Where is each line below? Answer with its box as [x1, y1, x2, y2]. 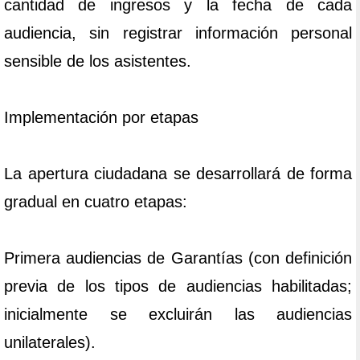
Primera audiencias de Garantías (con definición [4, 249, 352, 268]
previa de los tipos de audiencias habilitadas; [4, 277, 352, 296]
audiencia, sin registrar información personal [4, 24, 352, 43]
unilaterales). [4, 333, 96, 352]
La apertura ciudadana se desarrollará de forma [4, 165, 352, 183]
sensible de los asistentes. [4, 52, 191, 71]
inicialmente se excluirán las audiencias [4, 305, 352, 324]
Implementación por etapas [4, 108, 198, 127]
